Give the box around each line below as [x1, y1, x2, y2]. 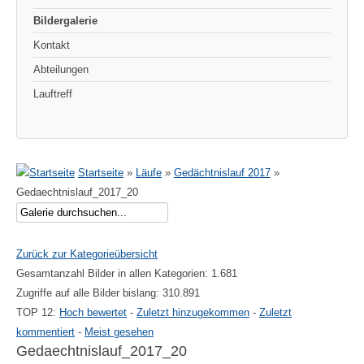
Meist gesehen [84, 326, 154, 339]
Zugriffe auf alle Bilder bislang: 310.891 [16, 287, 200, 300]
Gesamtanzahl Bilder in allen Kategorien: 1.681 [16, 267, 237, 280]
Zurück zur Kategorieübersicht [16, 248, 158, 261]
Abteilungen [33, 63, 89, 76]
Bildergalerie [33, 15, 97, 28]
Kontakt [33, 39, 70, 52]
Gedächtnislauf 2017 [174, 167, 271, 180]
